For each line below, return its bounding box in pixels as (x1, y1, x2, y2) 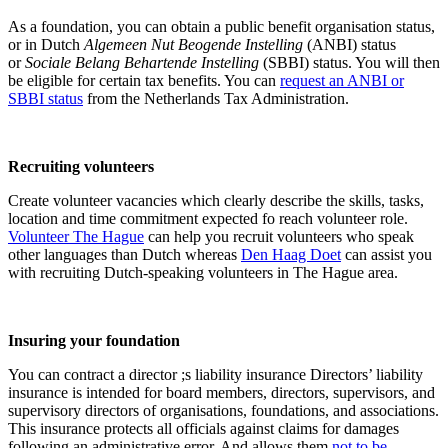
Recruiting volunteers (8, 157, 154, 175)
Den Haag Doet (241, 245, 341, 263)
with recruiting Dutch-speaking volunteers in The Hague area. (8, 263, 398, 281)
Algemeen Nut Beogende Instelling (84, 35, 303, 53)
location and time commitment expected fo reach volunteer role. (8, 209, 408, 227)
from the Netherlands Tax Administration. (83, 89, 349, 107)
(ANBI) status (303, 35, 396, 53)
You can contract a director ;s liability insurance (8, 365, 310, 383)
